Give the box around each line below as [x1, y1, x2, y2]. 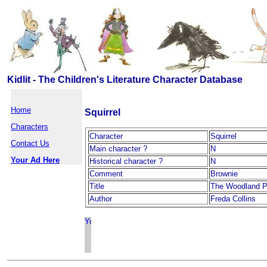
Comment [89, 169, 123, 178]
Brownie [210, 169, 238, 178]
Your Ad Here [11, 156, 60, 164]
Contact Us [11, 139, 49, 148]
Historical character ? [89, 157, 163, 166]
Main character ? [89, 144, 147, 153]
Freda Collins [210, 194, 256, 203]
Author [89, 194, 112, 203]
